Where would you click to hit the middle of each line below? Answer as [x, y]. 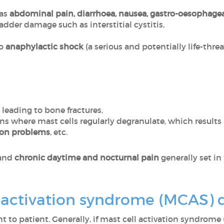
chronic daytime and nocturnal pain [87, 157]
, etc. [59, 132]
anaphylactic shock [44, 46]
